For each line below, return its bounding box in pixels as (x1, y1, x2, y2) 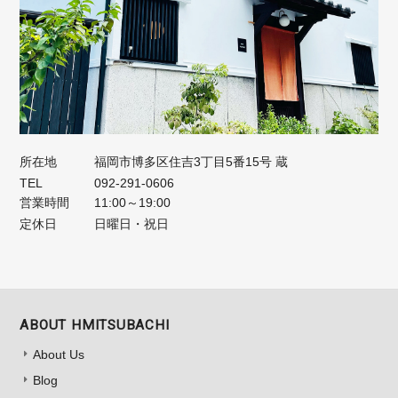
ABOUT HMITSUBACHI (20, 316, 170, 333)
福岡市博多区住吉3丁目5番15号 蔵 (94, 154, 289, 169)
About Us (33, 346, 85, 362)
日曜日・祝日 (94, 216, 170, 231)
